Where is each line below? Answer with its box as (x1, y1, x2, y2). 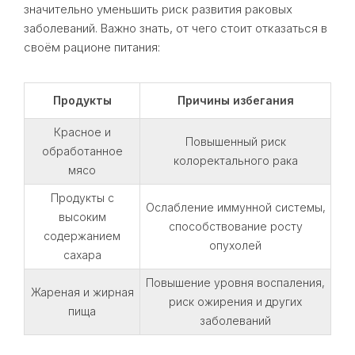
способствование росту (168, 219, 303, 233)
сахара (63, 247, 101, 261)
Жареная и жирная (30, 284, 134, 299)
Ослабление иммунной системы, (145, 200, 326, 214)
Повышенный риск (185, 134, 286, 148)
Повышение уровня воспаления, (146, 275, 325, 289)
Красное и (53, 124, 111, 139)
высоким (58, 209, 106, 223)
